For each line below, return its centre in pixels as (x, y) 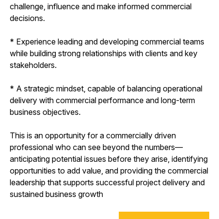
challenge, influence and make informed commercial (101, 6)
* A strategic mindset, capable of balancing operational (106, 88)
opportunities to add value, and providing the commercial (109, 170)
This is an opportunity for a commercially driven (93, 135)
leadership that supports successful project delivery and (107, 182)
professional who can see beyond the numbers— (96, 147)
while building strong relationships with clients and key (104, 53)
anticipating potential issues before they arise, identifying (109, 159)
